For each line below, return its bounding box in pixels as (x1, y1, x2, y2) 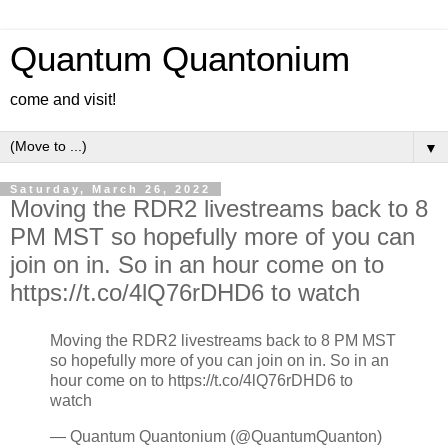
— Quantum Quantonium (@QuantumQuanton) (50, 427, 382, 445)
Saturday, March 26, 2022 (10, 183, 211, 195)
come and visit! (10, 91, 116, 108)
